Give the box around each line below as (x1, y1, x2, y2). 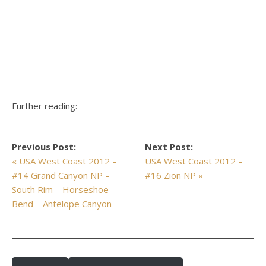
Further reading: (12, 100, 77, 112)
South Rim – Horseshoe (12, 183, 109, 195)
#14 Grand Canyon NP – (12, 169, 110, 181)
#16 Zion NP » (145, 169, 204, 181)
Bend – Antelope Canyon (12, 198, 112, 210)
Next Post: (145, 141, 194, 153)
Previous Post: (12, 141, 76, 153)
